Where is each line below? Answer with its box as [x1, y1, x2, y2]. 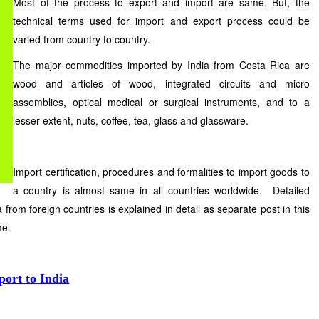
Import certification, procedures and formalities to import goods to [13, 164, 310, 179]
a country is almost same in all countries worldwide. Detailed [13, 183, 310, 197]
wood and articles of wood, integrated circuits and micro [13, 76, 310, 90]
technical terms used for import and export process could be [13, 14, 310, 28]
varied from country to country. [13, 32, 151, 46]
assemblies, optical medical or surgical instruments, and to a [13, 95, 310, 109]
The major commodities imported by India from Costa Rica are [13, 58, 310, 72]
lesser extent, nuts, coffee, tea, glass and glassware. [13, 113, 249, 127]
